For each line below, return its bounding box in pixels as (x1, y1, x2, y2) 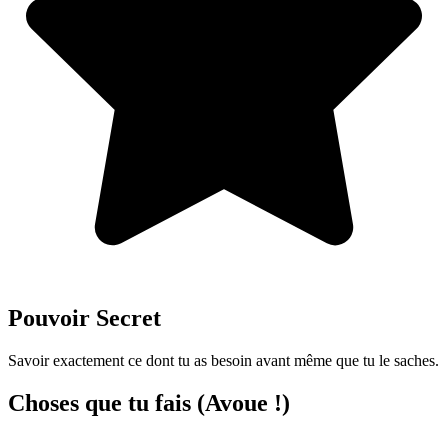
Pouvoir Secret (8, 304, 161, 331)
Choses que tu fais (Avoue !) (8, 389, 290, 416)
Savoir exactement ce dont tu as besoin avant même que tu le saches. (8, 351, 439, 369)
